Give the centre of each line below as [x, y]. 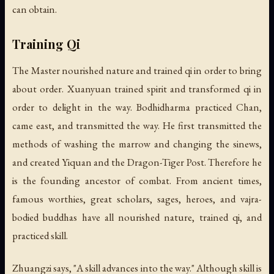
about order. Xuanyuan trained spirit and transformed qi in [137, 88]
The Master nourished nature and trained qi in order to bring [137, 70]
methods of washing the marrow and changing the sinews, [137, 143]
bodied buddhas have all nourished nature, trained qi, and [137, 217]
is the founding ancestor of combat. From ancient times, [137, 180]
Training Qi [46, 43]
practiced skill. [40, 235]
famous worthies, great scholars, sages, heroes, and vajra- [137, 198]
